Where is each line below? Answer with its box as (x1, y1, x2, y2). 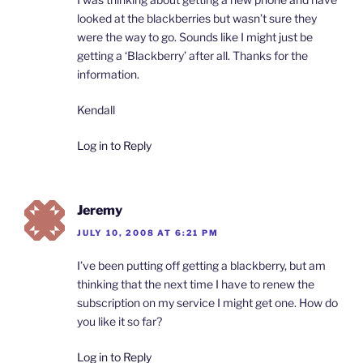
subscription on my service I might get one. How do (77, 296, 338, 310)
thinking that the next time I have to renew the (77, 277, 314, 292)
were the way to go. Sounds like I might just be (77, 29, 313, 44)
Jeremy (77, 202, 122, 218)
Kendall (77, 102, 115, 117)
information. (77, 66, 139, 81)
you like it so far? (77, 314, 162, 329)
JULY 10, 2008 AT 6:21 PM (77, 228, 219, 238)
